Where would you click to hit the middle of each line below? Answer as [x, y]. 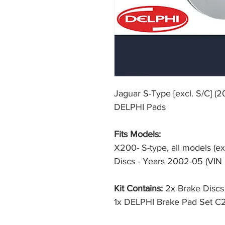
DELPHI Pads [140, 107]
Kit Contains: [140, 189]
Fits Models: [137, 134]
